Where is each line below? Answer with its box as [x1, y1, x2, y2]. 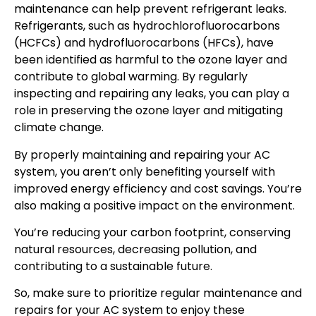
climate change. [14, 119, 104, 136]
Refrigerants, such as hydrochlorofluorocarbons [14, 18, 280, 35]
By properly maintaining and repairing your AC [14, 146, 270, 163]
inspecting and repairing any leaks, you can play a [14, 85, 289, 102]
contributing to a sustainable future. [14, 258, 212, 275]
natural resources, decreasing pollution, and [14, 241, 257, 258]
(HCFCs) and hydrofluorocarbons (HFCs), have [14, 35, 274, 51]
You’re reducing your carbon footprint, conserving [14, 224, 291, 241]
